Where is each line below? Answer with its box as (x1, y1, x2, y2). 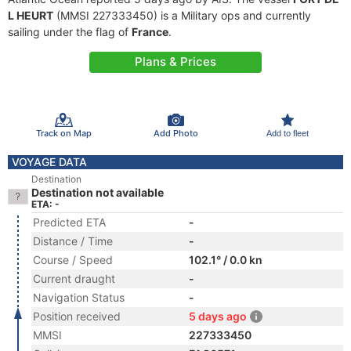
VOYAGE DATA (12, 155, 87, 168)
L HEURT (8, 9, 53, 22)
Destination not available (31, 186, 164, 199)
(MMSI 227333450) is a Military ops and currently (53, 9, 311, 22)
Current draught (33, 272, 115, 285)
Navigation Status (33, 291, 125, 304)
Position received (33, 309, 121, 323)
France (132, 25, 168, 38)
